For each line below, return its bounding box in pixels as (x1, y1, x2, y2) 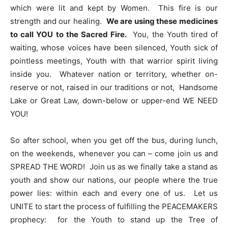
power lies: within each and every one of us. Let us (10, 188, 218, 198)
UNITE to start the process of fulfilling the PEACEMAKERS (10, 201, 218, 211)
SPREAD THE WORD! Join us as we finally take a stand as (10, 161, 218, 172)
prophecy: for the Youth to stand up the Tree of (10, 214, 218, 224)
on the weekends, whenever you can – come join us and (10, 148, 218, 158)
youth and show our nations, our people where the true (10, 175, 218, 185)
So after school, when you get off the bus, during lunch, (10, 135, 218, 145)
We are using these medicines (106, 16, 218, 26)
